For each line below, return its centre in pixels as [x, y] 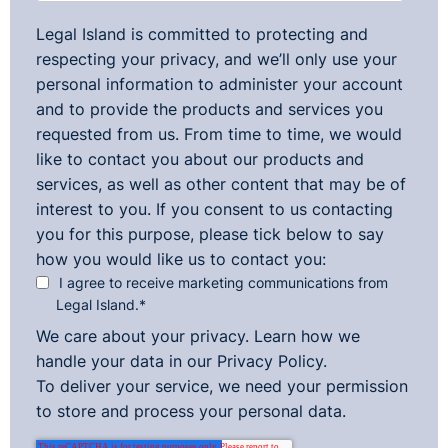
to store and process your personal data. [190, 411]
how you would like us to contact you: [180, 259]
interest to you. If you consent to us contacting [214, 209]
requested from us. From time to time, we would [218, 134]
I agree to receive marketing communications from [223, 282]
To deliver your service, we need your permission [221, 386]
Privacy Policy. [271, 361]
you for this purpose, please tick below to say [209, 234]
